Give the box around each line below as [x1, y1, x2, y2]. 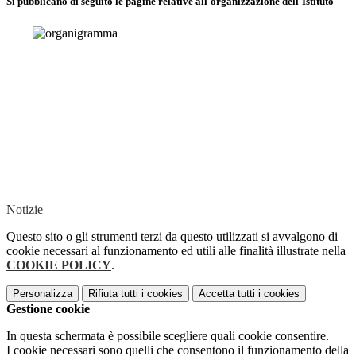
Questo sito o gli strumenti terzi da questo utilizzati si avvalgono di [6, 229, 338, 243]
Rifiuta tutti [88, 287, 138, 300]
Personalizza [13, 287, 72, 300]
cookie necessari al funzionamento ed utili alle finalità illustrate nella [6, 243, 346, 257]
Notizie [6, 202, 43, 216]
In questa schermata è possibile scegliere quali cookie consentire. [6, 328, 329, 342]
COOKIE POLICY [6, 257, 111, 272]
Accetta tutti [199, 287, 255, 300]
